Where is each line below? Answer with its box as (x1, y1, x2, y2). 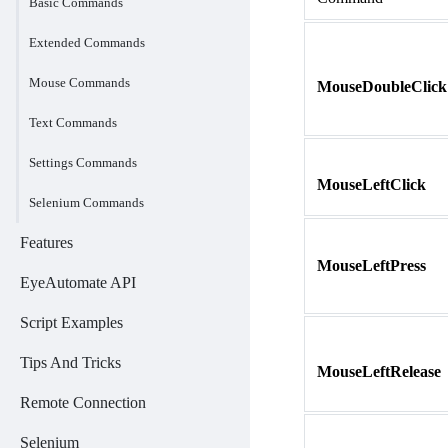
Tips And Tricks (20, 353, 121, 371)
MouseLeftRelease (317, 362, 441, 380)
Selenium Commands (29, 195, 144, 210)
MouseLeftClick (317, 175, 426, 193)
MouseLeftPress (317, 256, 426, 274)
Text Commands (29, 115, 117, 130)
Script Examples (20, 313, 123, 331)
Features (20, 233, 73, 251)
